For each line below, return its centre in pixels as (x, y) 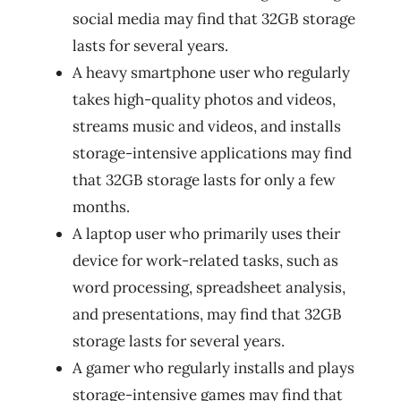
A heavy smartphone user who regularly (211, 73)
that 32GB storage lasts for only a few (204, 180)
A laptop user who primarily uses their (206, 234)
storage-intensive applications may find (212, 153)
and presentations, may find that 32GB (207, 314)
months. (101, 207)
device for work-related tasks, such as (205, 260)
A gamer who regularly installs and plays (213, 368)
